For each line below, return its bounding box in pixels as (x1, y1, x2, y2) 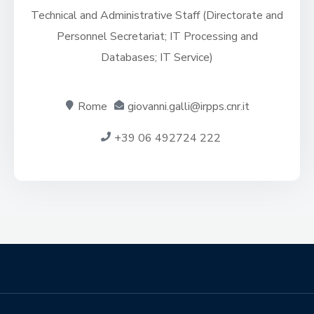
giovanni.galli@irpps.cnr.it (128, 98, 250, 114)
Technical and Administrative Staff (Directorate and (31, 7, 283, 23)
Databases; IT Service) (101, 49, 213, 65)
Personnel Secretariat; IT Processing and (56, 28, 258, 44)
